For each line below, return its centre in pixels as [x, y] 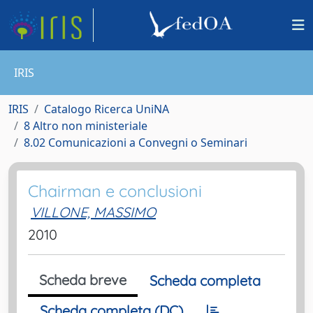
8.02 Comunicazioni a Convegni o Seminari [136, 143]
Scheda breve [83, 280]
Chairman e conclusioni [115, 191]
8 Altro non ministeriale [86, 126]
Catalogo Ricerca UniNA [107, 109]
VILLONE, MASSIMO [93, 212]
